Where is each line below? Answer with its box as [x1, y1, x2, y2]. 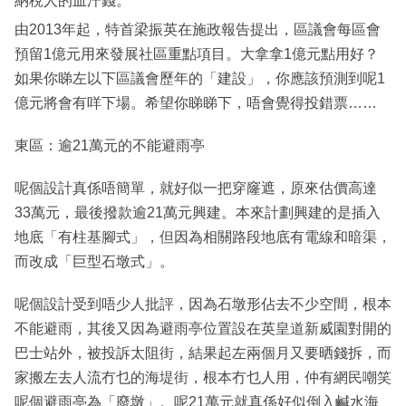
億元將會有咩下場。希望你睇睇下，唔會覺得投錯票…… [14, 95, 377, 111]
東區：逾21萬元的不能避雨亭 [14, 138, 205, 154]
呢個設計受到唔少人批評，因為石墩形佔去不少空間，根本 [14, 296, 391, 313]
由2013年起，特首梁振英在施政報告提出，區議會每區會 [14, 22, 381, 38]
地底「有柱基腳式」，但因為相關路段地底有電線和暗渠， [14, 229, 391, 246]
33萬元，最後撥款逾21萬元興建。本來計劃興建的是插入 [14, 205, 381, 221]
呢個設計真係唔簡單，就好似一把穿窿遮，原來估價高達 [14, 180, 377, 197]
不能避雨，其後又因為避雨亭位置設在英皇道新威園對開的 [14, 321, 391, 337]
